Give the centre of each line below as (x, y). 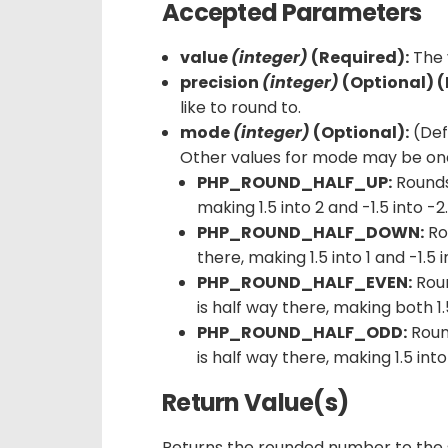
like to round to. (240, 108)
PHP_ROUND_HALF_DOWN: (311, 233)
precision (220, 83)
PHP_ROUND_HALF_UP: (295, 183)
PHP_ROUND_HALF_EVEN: (305, 283)
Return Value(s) (255, 403)
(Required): (358, 58)
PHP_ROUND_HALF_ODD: (302, 333)
